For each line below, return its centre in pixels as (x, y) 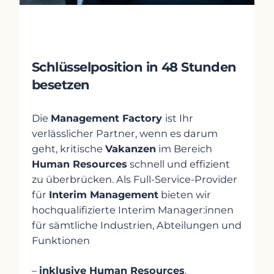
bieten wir (185, 195)
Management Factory (108, 118)
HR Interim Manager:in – (110, 50)
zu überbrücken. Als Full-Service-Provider (135, 180)
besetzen (61, 85)
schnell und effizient (179, 164)
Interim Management (104, 195)
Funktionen (61, 241)
